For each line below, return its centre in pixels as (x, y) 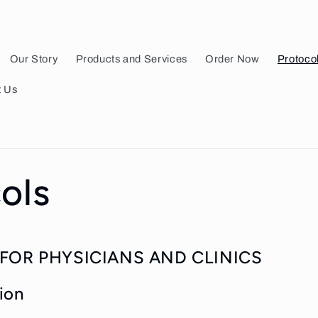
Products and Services (131, 59)
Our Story (34, 59)
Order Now (232, 59)
